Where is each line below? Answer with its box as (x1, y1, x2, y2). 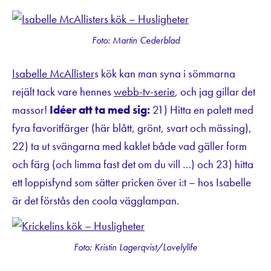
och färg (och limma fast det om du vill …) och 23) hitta (12, 157, 253, 172)
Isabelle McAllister (12, 66, 94, 82)
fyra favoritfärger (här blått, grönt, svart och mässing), (12, 120, 252, 136)
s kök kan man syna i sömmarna (94, 66, 235, 82)
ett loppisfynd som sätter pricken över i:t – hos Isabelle (12, 175, 251, 191)
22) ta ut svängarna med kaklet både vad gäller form (12, 139, 247, 154)
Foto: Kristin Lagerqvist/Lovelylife (74, 240, 197, 253)
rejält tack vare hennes (12, 84, 114, 100)
